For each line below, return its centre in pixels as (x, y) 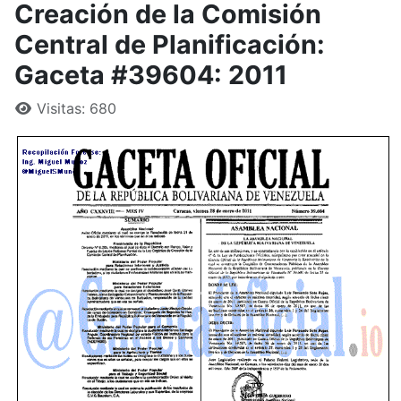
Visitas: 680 (77, 109)
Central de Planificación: (170, 45)
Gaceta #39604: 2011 (151, 75)
